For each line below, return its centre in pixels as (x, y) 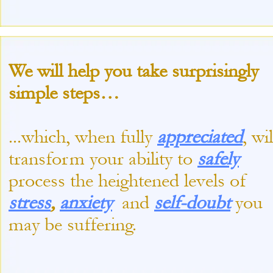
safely (218, 158)
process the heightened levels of (128, 180)
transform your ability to (103, 158)
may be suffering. (80, 224)
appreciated (200, 136)
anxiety (86, 202)
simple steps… (64, 93)
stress (30, 202)
